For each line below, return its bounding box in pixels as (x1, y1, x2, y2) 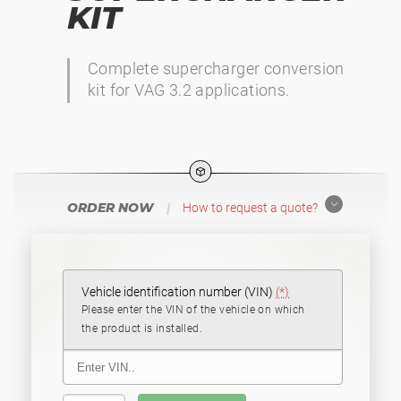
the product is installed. (81, 322, 203, 335)
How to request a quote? (183, 200, 318, 215)
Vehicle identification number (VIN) (81, 285, 273, 299)
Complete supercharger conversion (88, 59, 345, 78)
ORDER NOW (67, 200, 158, 216)
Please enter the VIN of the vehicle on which (81, 303, 305, 316)
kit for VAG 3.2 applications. (88, 81, 290, 99)
